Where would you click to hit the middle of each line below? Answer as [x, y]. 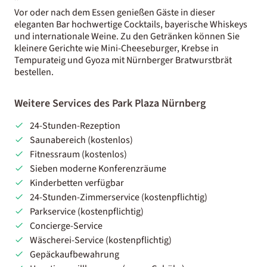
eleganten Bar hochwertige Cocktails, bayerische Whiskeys [131, 24]
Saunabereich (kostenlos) [81, 140]
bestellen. [34, 72]
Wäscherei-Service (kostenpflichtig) [100, 240]
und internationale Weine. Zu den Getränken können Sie [127, 36]
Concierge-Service [66, 226]
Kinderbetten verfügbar [77, 183]
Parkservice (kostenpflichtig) [86, 211]
